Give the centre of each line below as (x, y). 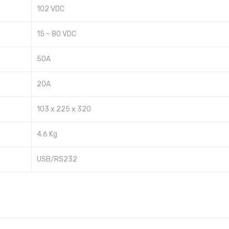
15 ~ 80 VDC (56, 34)
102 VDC (51, 9)
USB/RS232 (57, 159)
